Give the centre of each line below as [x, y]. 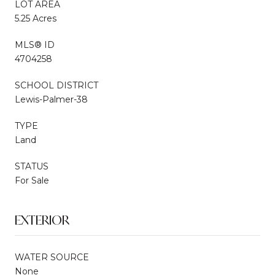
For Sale [32, 180]
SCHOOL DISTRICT [56, 85]
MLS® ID [35, 45]
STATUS [32, 166]
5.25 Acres [36, 18]
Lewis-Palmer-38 [51, 99]
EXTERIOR [42, 220]
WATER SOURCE [52, 257]
